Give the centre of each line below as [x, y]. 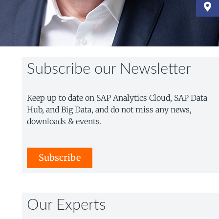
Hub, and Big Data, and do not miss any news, [109, 109]
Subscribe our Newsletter [109, 69]
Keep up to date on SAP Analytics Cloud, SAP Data [117, 98]
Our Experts [66, 205]
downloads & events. [64, 121]
